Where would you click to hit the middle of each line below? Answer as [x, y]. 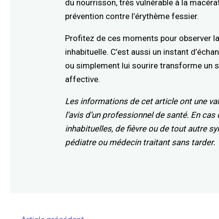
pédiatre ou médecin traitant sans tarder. [140, 142]
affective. [83, 79]
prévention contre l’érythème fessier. [132, 16]
